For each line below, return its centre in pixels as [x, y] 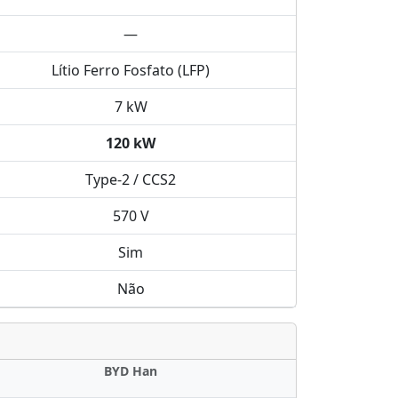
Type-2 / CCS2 [131, 179]
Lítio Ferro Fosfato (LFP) [131, 70]
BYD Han [131, 371]
